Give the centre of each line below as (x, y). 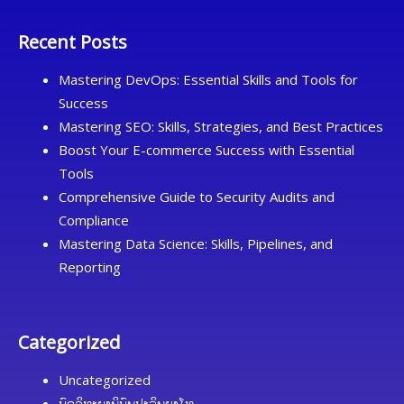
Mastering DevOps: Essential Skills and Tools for (208, 80)
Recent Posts (73, 42)
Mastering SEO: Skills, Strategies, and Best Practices (221, 127)
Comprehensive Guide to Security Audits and (197, 197)
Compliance (94, 220)
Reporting (90, 267)
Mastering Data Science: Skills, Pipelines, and (196, 244)
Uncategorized (105, 379)
